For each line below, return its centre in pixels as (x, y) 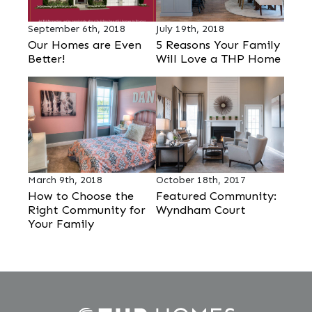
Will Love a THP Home (218, 59)
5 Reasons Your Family (218, 45)
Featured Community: (216, 195)
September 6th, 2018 (77, 29)
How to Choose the (81, 195)
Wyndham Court (201, 209)
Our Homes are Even (85, 45)
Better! (47, 59)
